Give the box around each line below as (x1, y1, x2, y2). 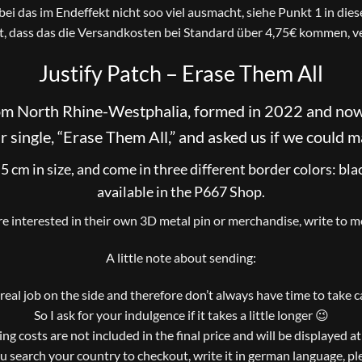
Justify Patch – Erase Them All (39, 59, 323, 86)
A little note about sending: (106, 249, 256, 265)
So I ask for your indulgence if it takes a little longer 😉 (33, 306, 329, 322)
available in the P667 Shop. (97, 183, 265, 201)
